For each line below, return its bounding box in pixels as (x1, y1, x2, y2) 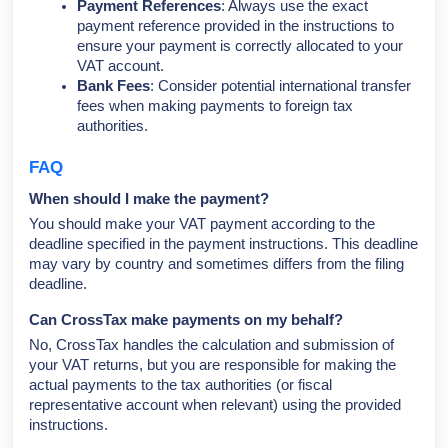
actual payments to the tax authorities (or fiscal (29, 377, 332, 394)
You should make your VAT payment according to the (29, 215, 375, 232)
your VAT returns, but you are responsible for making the (29, 357, 396, 374)
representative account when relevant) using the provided (29, 397, 401, 414)
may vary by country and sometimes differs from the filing (29, 255, 404, 272)
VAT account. (77, 58, 164, 75)
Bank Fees (77, 78, 150, 95)
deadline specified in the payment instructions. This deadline (29, 235, 418, 252)
